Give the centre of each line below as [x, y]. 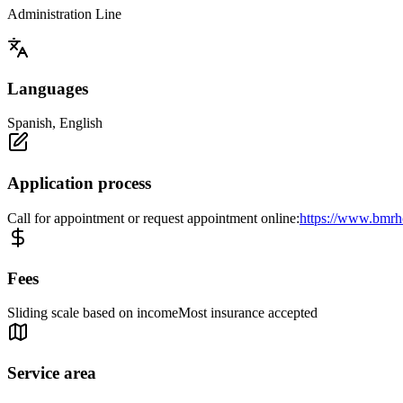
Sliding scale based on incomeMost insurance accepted [162, 313]
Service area [52, 372]
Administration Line [64, 13]
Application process [79, 184]
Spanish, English [55, 123]
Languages [48, 88]
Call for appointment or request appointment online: [153, 218]
